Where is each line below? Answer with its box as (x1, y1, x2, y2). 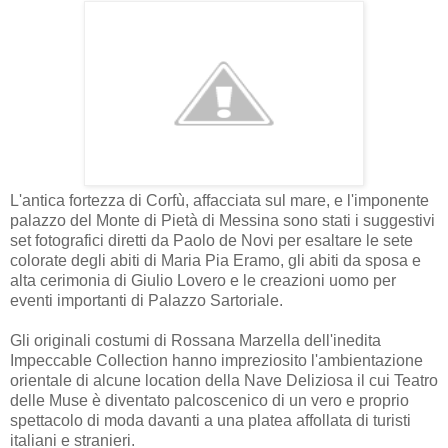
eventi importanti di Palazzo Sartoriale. (10, 291, 283, 309)
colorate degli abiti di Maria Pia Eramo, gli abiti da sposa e (10, 251, 421, 269)
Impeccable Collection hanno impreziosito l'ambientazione (10, 351, 423, 369)
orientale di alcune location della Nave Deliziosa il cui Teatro (10, 371, 438, 389)
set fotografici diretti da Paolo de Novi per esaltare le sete (10, 231, 413, 249)
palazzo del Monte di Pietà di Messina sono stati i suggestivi (10, 211, 435, 229)
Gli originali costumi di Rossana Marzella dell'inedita (10, 331, 381, 349)
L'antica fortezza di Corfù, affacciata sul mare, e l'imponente (10, 191, 429, 209)
